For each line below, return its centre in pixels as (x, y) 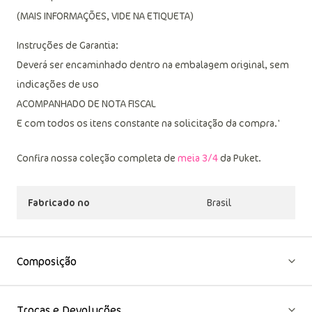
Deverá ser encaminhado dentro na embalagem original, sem (153, 92)
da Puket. (240, 186)
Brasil (219, 230)
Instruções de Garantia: (68, 73)
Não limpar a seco (57, 24)
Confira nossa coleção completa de (97, 186)
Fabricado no (59, 230)
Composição (47, 289)
